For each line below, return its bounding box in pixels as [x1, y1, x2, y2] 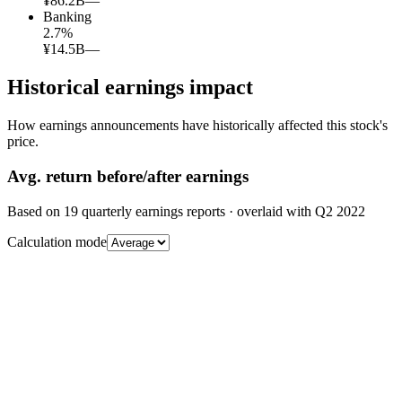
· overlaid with [225, 203, 315, 219]
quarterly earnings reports [78, 203, 225, 219]
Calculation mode [7, 233, 107, 249]
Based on [7, 203, 64, 219]
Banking [43, 9, 92, 25]
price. [7, 134, 39, 150]
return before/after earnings [41, 166, 249, 186]
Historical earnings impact [7, 75, 253, 100]
